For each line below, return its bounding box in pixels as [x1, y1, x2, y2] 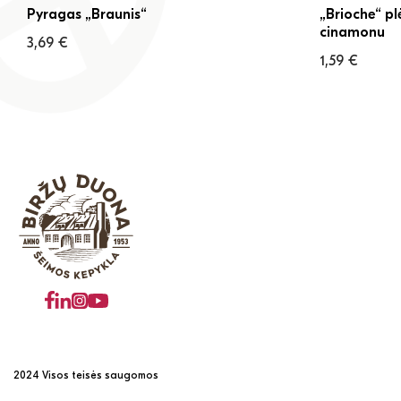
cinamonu [320, 24, 385, 41]
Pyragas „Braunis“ [27, 6, 147, 23]
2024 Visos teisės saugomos [13, 369, 158, 382]
